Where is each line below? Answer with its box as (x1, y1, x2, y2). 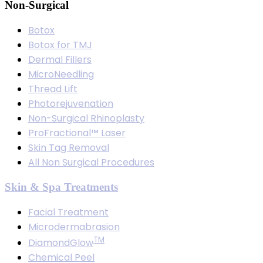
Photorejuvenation (28, 97, 113, 111)
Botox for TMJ (28, 38, 92, 52)
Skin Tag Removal (28, 141, 109, 155)
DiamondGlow (28, 235, 93, 249)
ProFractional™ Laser (28, 126, 126, 140)
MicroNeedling (28, 68, 94, 82)
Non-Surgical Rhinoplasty (28, 112, 144, 126)
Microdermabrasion (28, 220, 120, 234)
